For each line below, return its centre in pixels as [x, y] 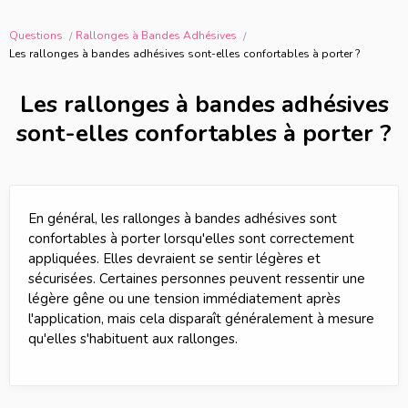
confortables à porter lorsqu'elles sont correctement [191, 239]
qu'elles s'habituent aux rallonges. [133, 339]
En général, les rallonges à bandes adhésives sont [183, 219]
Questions [37, 36]
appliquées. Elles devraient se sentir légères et [174, 259]
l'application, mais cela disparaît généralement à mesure [201, 319]
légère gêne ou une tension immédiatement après [184, 299]
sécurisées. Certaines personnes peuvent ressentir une [197, 279]
